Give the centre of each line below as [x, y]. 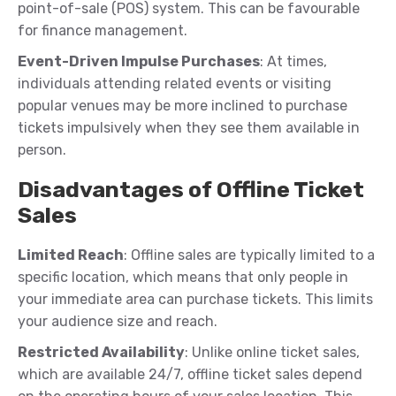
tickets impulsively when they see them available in [189, 128]
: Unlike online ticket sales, [272, 353]
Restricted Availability [101, 353]
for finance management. [103, 31]
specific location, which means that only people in [183, 278]
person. [42, 150]
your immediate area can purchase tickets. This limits [195, 300]
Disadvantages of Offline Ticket [191, 190]
